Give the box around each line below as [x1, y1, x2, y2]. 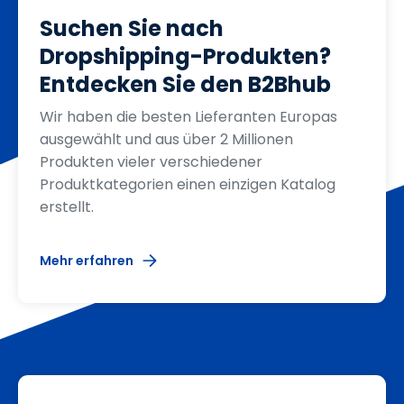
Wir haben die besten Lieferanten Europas [40, 106, 337, 128]
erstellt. [40, 197, 94, 218]
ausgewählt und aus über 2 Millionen [40, 129, 293, 151]
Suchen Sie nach [40, 14, 224, 44]
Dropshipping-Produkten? [40, 41, 331, 72]
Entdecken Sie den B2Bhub [40, 69, 331, 100]
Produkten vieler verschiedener [40, 151, 262, 173]
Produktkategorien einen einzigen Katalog [40, 174, 335, 196]
